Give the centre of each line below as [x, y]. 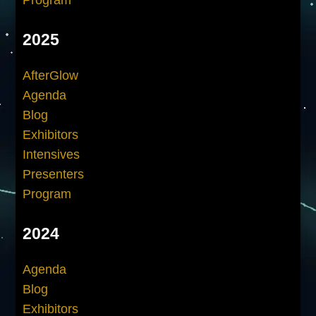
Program [47, 194]
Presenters [54, 174]
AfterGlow [51, 75]
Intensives [51, 154]
